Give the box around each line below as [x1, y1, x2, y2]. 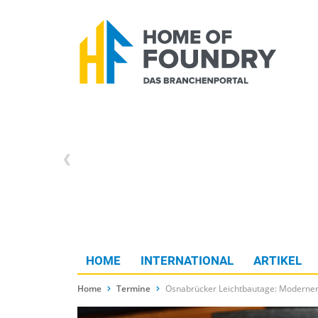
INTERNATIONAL [141, 253, 234, 268]
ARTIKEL [253, 253, 302, 268]
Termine [116, 283, 150, 295]
